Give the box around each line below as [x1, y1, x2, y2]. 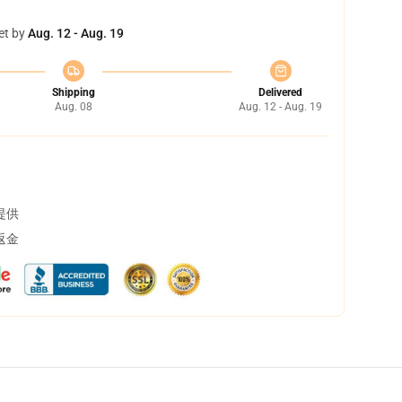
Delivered [258, 86, 302, 99]
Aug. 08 [54, 100, 92, 113]
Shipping [51, 86, 95, 99]
